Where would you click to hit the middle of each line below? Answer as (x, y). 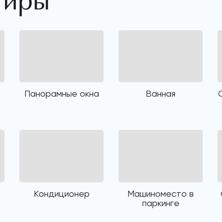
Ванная (161, 94)
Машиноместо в (161, 193)
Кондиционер (61, 193)
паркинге (161, 203)
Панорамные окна (61, 94)
